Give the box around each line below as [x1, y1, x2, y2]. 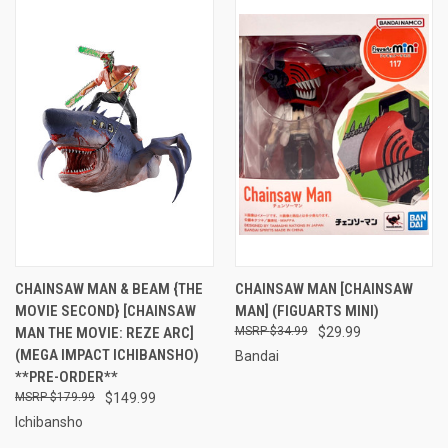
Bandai [234, 347, 279, 364]
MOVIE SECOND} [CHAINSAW [15, 301, 196, 320]
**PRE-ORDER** [15, 367, 118, 386]
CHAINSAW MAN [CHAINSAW [234, 279, 413, 298]
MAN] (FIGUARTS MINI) [234, 301, 379, 320]
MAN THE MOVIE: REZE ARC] [15, 323, 194, 342]
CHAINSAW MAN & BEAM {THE [15, 279, 203, 298]
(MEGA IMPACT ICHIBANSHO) [15, 345, 199, 364]
